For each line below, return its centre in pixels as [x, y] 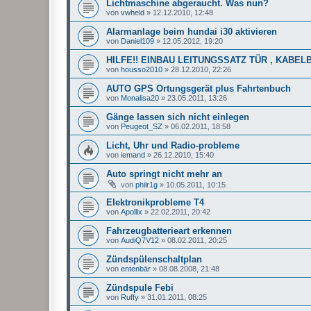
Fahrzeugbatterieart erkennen [169, 230]
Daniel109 [137, 41]
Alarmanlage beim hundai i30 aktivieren [192, 31]
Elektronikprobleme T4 [155, 202]
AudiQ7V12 [140, 240]
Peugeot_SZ [142, 126]
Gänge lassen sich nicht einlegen [178, 117]
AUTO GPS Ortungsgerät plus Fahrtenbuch [199, 88]
